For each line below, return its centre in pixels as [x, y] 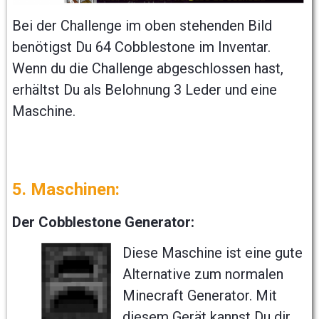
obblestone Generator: [121, 223]
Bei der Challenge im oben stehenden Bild [142, 26]
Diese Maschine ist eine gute [213, 253]
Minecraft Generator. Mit [200, 296]
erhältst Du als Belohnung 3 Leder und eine [145, 90]
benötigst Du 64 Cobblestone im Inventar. [141, 47]
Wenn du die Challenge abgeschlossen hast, [148, 69]
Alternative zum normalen [203, 274]
